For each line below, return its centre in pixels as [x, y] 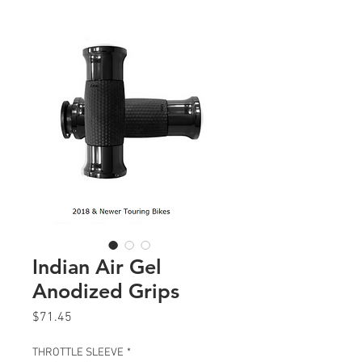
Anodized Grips [106, 291]
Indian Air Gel [97, 267]
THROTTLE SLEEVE [78, 353]
